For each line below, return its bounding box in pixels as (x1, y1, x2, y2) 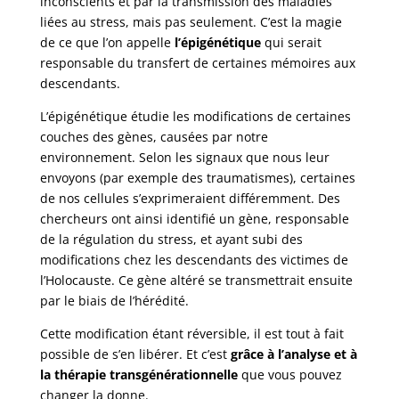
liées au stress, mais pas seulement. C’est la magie (39, 13, 342, 31)
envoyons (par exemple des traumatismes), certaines (39, 169, 355, 187)
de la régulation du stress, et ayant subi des (39, 231, 303, 248)
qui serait (260, 34, 322, 52)
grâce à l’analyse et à (230, 346, 357, 363)
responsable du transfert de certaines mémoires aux (39, 54, 355, 72)
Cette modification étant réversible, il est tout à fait (39, 325, 344, 343)
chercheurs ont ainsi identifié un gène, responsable (39, 210, 349, 228)
